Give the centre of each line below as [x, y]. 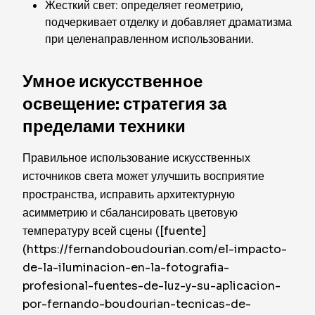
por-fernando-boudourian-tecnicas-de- [137, 304]
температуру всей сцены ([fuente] [114, 231]
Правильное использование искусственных [136, 158]
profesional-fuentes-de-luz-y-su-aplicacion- [152, 286]
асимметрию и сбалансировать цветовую [130, 213]
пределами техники [104, 127]
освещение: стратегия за [124, 104]
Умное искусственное [112, 82]
